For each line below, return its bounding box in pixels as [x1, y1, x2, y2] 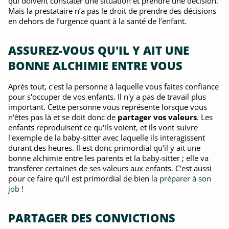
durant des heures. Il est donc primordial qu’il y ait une [8, 143, 200, 153]
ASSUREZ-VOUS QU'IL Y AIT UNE [8, 42, 189, 58]
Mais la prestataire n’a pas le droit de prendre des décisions [8, 6, 216, 16]
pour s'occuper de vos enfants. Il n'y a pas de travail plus [8, 91, 206, 102]
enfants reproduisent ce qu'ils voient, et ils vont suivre [8, 122, 198, 132]
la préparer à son [151, 173, 211, 184]
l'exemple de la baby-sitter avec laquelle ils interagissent [8, 132, 205, 143]
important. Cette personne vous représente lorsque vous [8, 102, 207, 112]
